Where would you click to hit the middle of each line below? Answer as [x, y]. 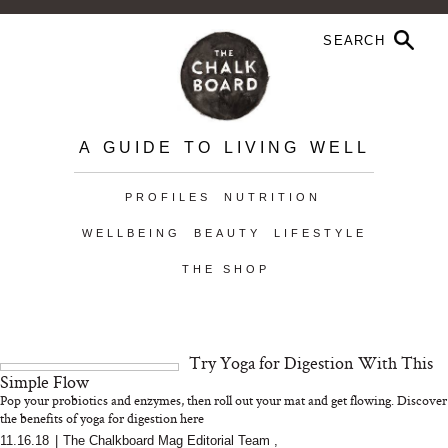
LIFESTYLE [320, 233]
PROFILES [167, 197]
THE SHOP [225, 269]
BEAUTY [227, 233]
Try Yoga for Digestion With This [311, 362]
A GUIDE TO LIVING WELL [224, 147]
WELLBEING [131, 233]
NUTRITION [272, 197]
